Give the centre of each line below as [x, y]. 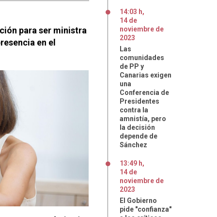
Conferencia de [144, 93]
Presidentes [139, 101]
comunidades [142, 58]
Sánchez [133, 145]
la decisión [137, 127]
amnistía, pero [143, 119]
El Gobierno [138, 201]
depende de [139, 136]
